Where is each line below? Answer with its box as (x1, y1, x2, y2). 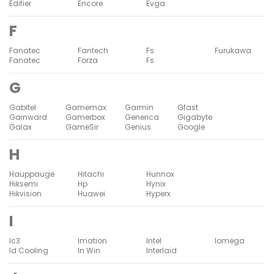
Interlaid (146, 245, 177, 256)
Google (177, 121, 205, 132)
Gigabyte (177, 111, 212, 122)
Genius (125, 121, 151, 132)
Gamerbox (65, 111, 105, 122)
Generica (125, 111, 159, 122)
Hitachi (78, 168, 104, 179)
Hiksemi (9, 178, 38, 189)
